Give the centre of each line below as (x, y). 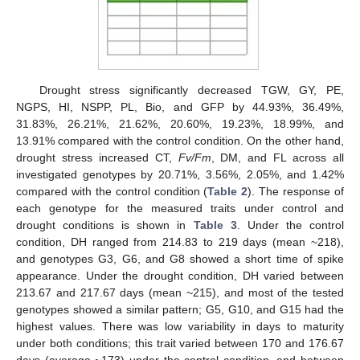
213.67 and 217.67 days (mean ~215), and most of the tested (180, 292)
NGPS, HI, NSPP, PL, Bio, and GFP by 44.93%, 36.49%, (180, 106)
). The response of (296, 191)
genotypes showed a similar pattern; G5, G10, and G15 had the (180, 309)
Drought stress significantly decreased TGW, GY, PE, (191, 90)
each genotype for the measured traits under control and (180, 208)
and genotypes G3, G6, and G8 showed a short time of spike (180, 258)
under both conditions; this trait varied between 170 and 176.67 (180, 343)
